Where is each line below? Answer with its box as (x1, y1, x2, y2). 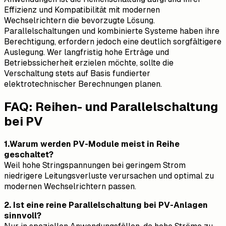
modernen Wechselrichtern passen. (4, 181, 136, 191)
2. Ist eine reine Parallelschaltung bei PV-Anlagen (4, 200, 208, 210)
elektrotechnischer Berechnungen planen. (4, 79, 162, 89)
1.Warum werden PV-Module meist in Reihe (4, 139, 180, 149)
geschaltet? (4, 149, 53, 159)
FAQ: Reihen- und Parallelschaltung (4, 100, 218, 114)
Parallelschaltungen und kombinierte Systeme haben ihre (4, 26, 219, 36)
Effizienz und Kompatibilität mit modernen (4, 5, 160, 15)
